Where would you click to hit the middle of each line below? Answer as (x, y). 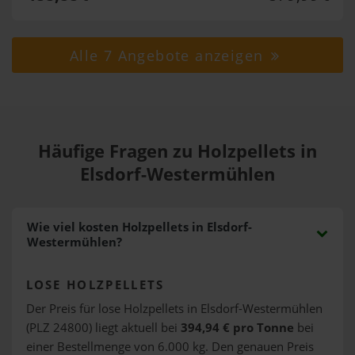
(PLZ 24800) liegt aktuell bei (103, 327)
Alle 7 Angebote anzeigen (169, 55)
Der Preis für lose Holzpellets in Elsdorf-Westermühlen (174, 308)
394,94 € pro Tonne (237, 327)
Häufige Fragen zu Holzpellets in (177, 151)
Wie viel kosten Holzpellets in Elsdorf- (139, 227)
